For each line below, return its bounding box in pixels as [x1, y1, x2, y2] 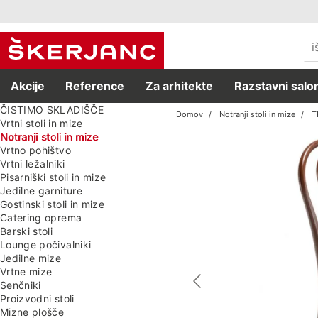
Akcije [10, 78, 45, 93]
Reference [65, 78, 125, 93]
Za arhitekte [146, 78, 214, 93]
